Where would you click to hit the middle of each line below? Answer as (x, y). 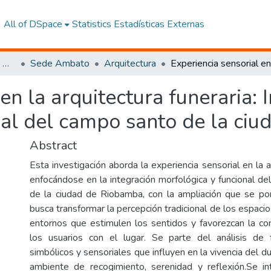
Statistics (91, 24)
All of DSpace (33, 24)
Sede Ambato (60, 64)
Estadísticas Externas (159, 24)
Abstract (53, 145)
